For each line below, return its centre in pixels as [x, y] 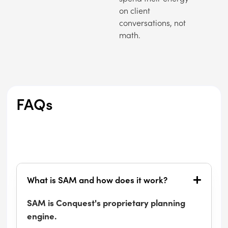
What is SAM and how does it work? [97, 180]
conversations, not [152, 23]
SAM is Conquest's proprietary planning [106, 203]
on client [135, 10]
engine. [42, 216]
